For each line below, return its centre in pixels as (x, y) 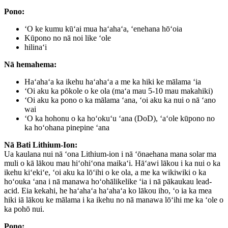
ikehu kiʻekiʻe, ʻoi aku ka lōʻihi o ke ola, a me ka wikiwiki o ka (105, 172)
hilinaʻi (36, 47)
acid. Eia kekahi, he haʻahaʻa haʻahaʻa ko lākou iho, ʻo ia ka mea (108, 190)
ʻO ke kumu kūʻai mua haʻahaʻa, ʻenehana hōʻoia (103, 28)
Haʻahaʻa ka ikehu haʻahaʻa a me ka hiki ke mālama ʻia (113, 81)
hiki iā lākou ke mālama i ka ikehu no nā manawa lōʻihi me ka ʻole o (114, 199)
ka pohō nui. (24, 209)
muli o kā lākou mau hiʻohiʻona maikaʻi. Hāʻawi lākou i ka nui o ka (112, 163)
